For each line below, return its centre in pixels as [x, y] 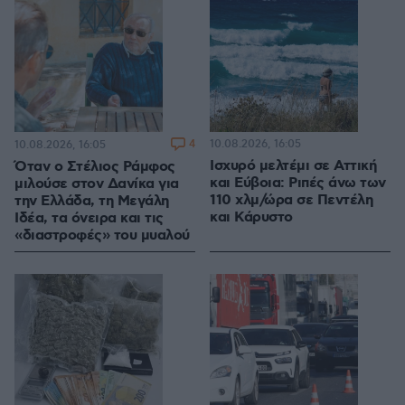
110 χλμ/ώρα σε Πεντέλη [291, 201]
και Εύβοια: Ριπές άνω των [298, 184]
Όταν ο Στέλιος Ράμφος [95, 167]
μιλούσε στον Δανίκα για [97, 184]
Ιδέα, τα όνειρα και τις [89, 219]
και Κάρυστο [251, 218]
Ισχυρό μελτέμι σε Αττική [293, 166]
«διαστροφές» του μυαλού [102, 236]
